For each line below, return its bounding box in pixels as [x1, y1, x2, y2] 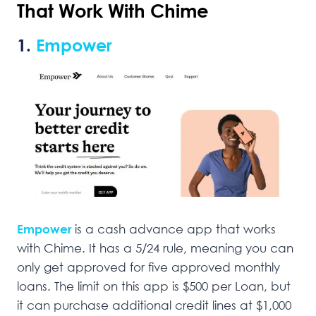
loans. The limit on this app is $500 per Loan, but [17, 279, 291, 294]
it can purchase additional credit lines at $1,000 [17, 298, 291, 313]
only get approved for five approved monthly [17, 260, 280, 275]
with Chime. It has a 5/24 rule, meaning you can [17, 241, 293, 256]
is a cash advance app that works [75, 221, 276, 237]
